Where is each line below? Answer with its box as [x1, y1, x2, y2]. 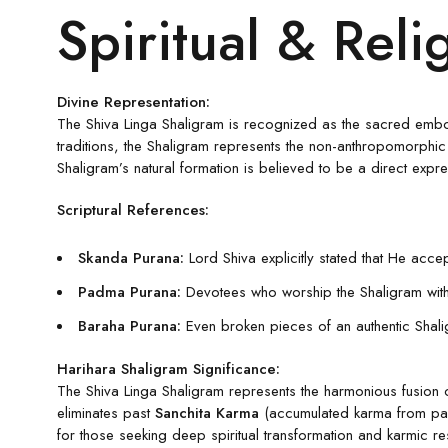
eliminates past [57, 401, 155, 424]
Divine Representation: [57, 90, 210, 113]
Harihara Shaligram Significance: [57, 357, 280, 380]
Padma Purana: [78, 280, 181, 303]
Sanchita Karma [155, 401, 259, 424]
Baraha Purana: [78, 314, 181, 337]
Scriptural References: [57, 198, 209, 221]
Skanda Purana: [78, 246, 184, 269]
